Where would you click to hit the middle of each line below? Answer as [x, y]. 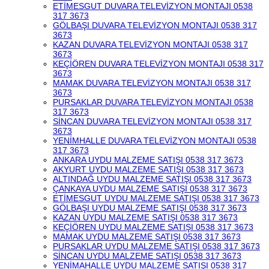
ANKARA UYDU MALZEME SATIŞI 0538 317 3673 [148, 160]
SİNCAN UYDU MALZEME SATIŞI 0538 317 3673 [147, 256]
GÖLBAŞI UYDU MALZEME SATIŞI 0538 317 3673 [150, 208]
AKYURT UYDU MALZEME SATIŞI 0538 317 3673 [148, 169]
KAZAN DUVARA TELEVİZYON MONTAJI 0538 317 [150, 44]
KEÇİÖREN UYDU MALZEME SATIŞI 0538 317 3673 [153, 227]
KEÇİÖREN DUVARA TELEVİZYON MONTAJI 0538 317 [158, 64]
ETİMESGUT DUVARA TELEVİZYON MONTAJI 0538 [153, 6]
